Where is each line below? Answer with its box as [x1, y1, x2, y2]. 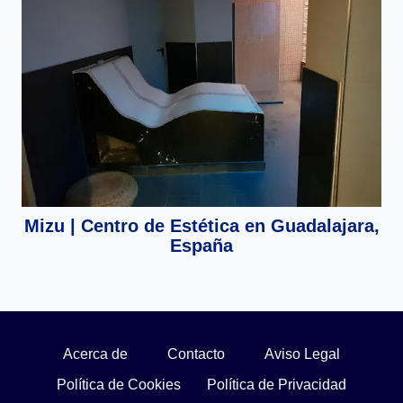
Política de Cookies [56, 377, 181, 393]
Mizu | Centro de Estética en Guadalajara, [23, 215, 380, 236]
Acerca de [63, 345, 128, 362]
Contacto [167, 345, 225, 362]
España [170, 235, 233, 255]
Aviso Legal [264, 345, 340, 362]
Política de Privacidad [207, 377, 347, 393]
